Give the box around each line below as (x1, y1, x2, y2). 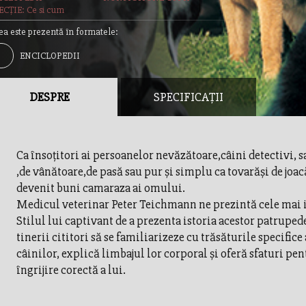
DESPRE (29, 89, 70, 105)
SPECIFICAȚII (153, 89, 223, 105)
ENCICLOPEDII (19, 50, 80, 61)
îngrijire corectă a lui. (16, 262, 126, 277)
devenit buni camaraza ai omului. (16, 180, 185, 195)
